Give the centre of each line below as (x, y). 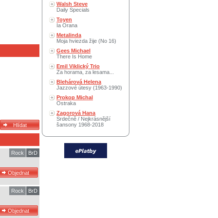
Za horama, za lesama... (85, 72)
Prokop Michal (75, 97)
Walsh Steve (72, 4)
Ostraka (66, 103)
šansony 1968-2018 (80, 125)
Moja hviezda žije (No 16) (86, 41)
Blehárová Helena (79, 82)
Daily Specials (73, 10)
